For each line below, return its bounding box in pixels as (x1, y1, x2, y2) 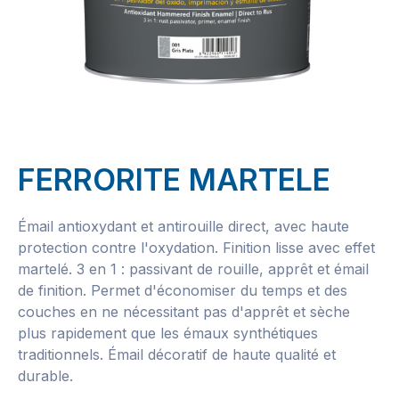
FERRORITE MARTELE (18, 161, 330, 198)
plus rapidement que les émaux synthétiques (18, 324, 318, 342)
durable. (18, 367, 73, 385)
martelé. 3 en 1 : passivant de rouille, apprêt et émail (18, 260, 369, 278)
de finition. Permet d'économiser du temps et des (18, 281, 347, 299)
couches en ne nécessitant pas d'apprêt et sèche (18, 303, 350, 321)
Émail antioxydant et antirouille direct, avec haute (18, 217, 349, 235)
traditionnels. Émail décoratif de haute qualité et (18, 346, 336, 363)
